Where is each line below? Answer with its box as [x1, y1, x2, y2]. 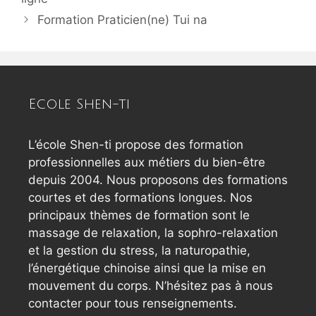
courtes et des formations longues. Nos [28, 190, 253, 205]
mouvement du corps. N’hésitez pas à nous [28, 279, 273, 293]
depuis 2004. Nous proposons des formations [28, 173, 288, 188]
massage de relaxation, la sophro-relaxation [28, 226, 278, 241]
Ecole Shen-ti [28, 97, 130, 113]
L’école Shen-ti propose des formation [28, 138, 243, 152]
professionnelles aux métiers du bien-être [28, 155, 265, 170]
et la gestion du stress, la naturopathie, [28, 243, 250, 258]
